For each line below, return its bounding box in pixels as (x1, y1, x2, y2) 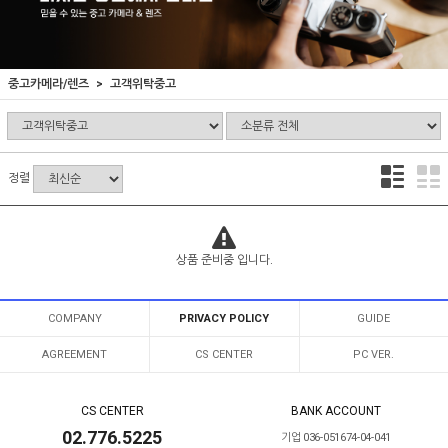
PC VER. (353, 348, 395, 362)
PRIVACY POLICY (179, 312, 270, 326)
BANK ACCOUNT (290, 404, 381, 419)
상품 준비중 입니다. (175, 253, 273, 268)
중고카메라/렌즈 (8, 77, 89, 92)
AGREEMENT (42, 348, 108, 362)
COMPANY (47, 312, 102, 326)
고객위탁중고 (110, 77, 176, 92)
